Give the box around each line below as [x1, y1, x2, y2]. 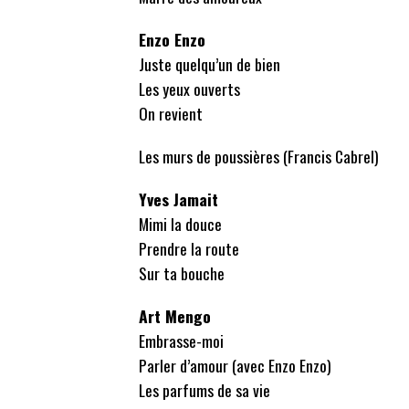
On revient [139, 101, 203, 126]
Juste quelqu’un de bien [139, 52, 280, 77]
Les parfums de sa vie [139, 378, 270, 403]
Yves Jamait [139, 187, 218, 212]
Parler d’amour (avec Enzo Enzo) [139, 353, 331, 378]
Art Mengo [139, 304, 211, 329]
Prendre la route [139, 236, 239, 261]
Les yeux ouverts [139, 77, 240, 101]
